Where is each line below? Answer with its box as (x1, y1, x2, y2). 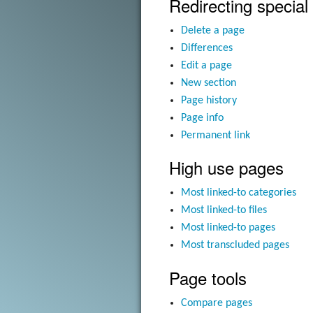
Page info (181, 112, 224, 124)
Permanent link (181, 129, 251, 141)
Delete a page (181, 24, 245, 36)
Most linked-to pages (181, 222, 276, 234)
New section (181, 77, 237, 89)
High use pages (168, 155, 284, 180)
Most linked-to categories (181, 187, 297, 199)
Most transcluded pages (181, 240, 290, 252)
